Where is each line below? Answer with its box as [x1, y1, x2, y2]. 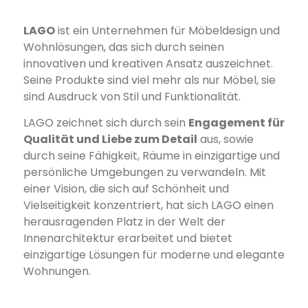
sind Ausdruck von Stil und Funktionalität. [23, 88, 241, 104]
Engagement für [188, 115, 285, 131]
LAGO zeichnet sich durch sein [23, 115, 188, 131]
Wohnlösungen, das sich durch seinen [23, 38, 224, 55]
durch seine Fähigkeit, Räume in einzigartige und [23, 148, 280, 164]
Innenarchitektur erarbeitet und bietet [23, 230, 232, 247]
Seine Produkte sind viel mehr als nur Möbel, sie [23, 71, 276, 88]
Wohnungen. [23, 263, 91, 280]
